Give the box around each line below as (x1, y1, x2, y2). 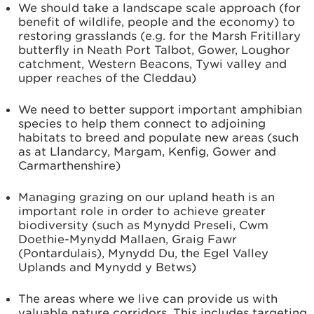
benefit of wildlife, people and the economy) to (18, 15, 295, 29)
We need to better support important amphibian (18, 102, 302, 116)
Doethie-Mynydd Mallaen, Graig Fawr (18, 232, 237, 246)
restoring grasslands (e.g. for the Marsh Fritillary (18, 29, 301, 43)
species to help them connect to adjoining (18, 116, 266, 130)
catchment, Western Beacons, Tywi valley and (18, 57, 287, 71)
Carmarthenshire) (18, 158, 121, 172)
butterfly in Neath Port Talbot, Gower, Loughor (18, 43, 290, 57)
